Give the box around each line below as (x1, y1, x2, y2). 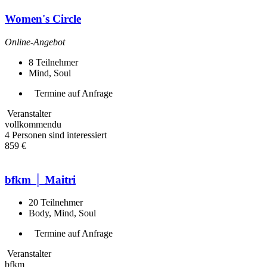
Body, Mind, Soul (29, 208, 96, 219)
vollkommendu (5, 119, 61, 129)
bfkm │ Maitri (5, 173, 76, 186)
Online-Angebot (5, 36, 65, 47)
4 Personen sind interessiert (5, 129, 107, 140)
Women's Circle (5, 13, 81, 26)
